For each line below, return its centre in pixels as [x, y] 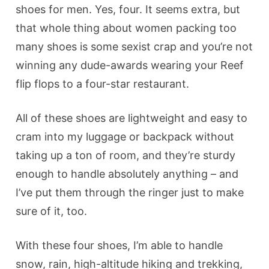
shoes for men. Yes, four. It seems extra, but [128, 9]
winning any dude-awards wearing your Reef [130, 65]
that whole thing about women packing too [126, 28]
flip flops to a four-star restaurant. [103, 83]
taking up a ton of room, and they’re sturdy [126, 155]
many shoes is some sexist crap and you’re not [134, 46]
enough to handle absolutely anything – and [127, 174]
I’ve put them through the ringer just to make [130, 192]
